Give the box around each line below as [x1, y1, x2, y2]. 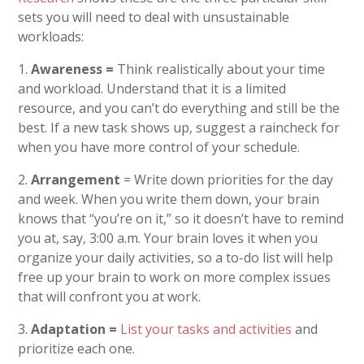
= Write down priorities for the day [123, 171, 334, 189]
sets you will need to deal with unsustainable [18, 8, 290, 27]
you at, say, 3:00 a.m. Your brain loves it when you [18, 229, 318, 248]
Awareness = [31, 60, 115, 79]
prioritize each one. [18, 340, 136, 358]
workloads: [18, 28, 84, 46]
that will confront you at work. [18, 288, 201, 306]
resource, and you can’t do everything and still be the [18, 99, 340, 118]
